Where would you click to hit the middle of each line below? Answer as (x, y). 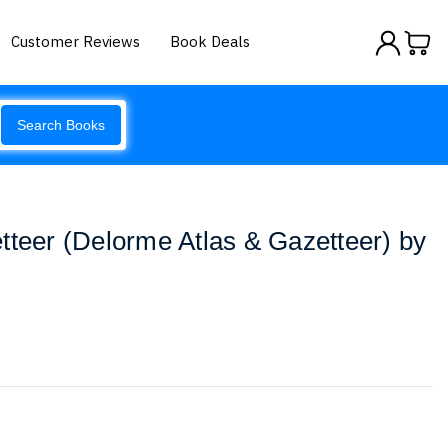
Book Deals (210, 41)
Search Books (61, 125)
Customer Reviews (76, 41)
